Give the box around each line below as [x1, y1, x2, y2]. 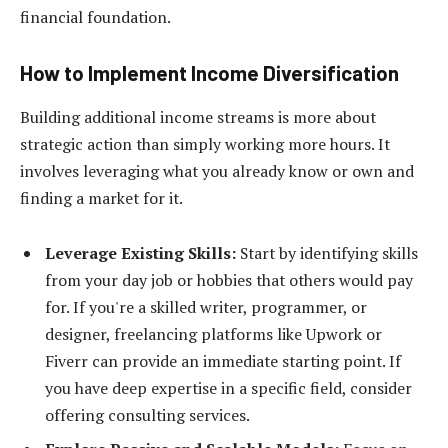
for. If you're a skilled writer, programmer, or [45, 296, 367, 319]
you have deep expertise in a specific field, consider [45, 377, 412, 400]
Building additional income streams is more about [20, 105, 376, 128]
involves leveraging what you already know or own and [20, 159, 414, 182]
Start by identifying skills [236, 242, 418, 265]
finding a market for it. [20, 186, 183, 209]
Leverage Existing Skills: [45, 242, 236, 265]
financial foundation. [20, 5, 171, 28]
